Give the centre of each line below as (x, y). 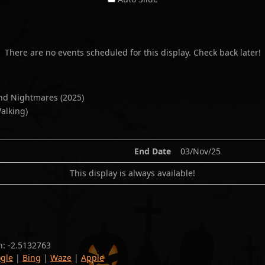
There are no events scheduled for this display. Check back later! (132, 52)
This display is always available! (132, 173)
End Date (153, 151)
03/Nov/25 (201, 151)
